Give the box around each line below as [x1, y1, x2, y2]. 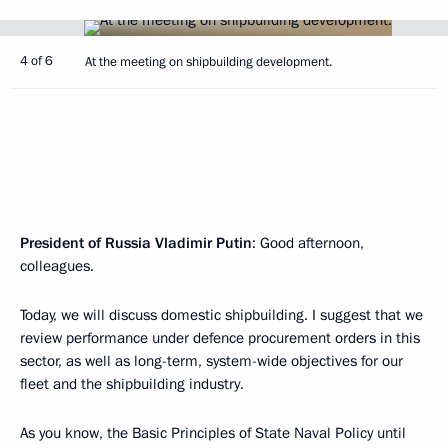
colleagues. [20, 256, 94, 276]
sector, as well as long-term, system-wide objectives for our [20, 351, 403, 371]
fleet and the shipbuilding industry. [20, 374, 244, 394]
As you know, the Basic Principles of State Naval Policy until [20, 423, 406, 443]
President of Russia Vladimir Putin [20, 233, 252, 253]
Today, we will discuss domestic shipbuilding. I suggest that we [20, 305, 423, 325]
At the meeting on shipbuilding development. [85, 53, 332, 71]
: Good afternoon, [252, 233, 364, 253]
